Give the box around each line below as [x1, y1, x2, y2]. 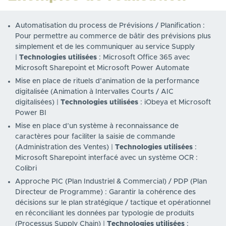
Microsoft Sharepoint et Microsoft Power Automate [15, 65, 189, 72]
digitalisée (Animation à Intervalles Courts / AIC [15, 88, 174, 96]
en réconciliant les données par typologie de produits [15, 210, 194, 217]
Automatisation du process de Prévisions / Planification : [15, 22, 205, 30]
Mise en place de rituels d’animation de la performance [15, 78, 199, 85]
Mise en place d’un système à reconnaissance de [15, 123, 179, 130]
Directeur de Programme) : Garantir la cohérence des [15, 189, 196, 196]
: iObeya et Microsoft [138, 99, 211, 106]
